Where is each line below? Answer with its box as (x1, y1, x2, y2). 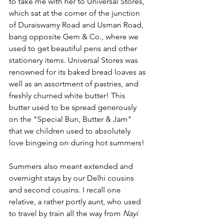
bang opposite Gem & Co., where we (9, 32, 140, 41)
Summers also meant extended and (9, 162, 135, 171)
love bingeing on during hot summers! (9, 138, 144, 147)
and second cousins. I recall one (9, 185, 123, 194)
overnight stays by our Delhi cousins (9, 173, 136, 183)
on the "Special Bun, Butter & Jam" (9, 114, 134, 124)
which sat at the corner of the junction (9, 8, 142, 18)
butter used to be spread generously (9, 103, 138, 112)
